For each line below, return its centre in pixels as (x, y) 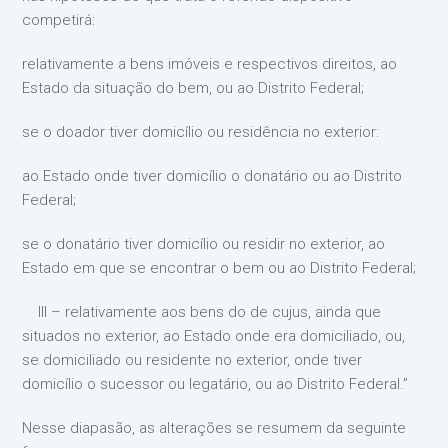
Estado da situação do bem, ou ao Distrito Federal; (193, 88)
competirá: (59, 20)
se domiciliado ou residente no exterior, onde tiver (192, 360)
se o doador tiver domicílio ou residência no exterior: (201, 132)
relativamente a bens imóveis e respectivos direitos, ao (210, 64)
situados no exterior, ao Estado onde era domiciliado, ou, (214, 336)
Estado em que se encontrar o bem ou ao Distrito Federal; (219, 268)
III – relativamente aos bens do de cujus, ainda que (202, 312)
